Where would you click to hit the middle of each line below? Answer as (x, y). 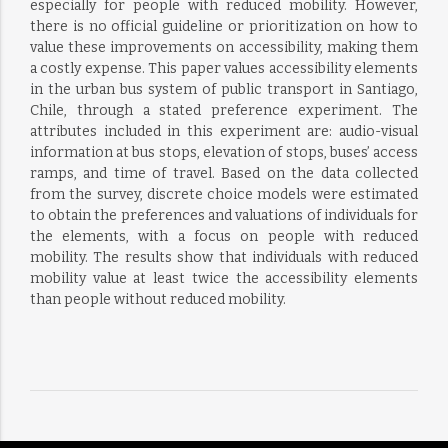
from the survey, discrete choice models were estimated (224, 194)
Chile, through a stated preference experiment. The (224, 110)
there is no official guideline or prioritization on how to (224, 26)
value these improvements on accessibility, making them (224, 47)
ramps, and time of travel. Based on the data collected (224, 173)
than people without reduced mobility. (157, 299)
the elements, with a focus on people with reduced (224, 236)
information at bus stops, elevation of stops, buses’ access (224, 152)
